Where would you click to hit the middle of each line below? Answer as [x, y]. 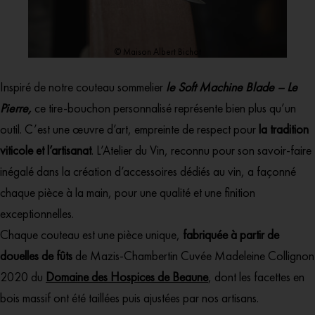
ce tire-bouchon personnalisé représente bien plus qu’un [164, 108]
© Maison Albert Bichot [157, 52]
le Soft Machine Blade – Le [232, 87]
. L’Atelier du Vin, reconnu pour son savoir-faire [201, 150]
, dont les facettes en [256, 277]
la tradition [282, 129]
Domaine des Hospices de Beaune [127, 277]
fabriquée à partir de [230, 235]
